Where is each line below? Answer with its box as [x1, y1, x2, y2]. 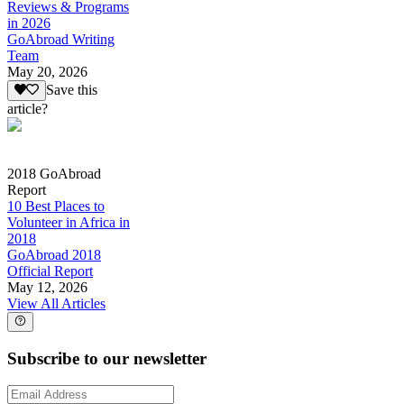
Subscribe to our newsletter [7, 348, 207, 368]
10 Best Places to [7, 197, 105, 214]
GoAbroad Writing [7, 32, 115, 48]
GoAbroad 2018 [7, 246, 101, 262]
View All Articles [7, 295, 106, 311]
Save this [45, 82, 97, 98]
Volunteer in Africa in [7, 214, 130, 230]
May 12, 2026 [7, 279, 87, 295]
